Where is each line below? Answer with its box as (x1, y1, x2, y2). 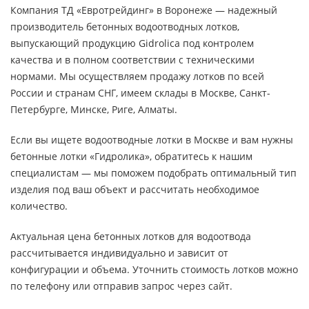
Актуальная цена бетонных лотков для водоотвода (10, 230, 251, 243)
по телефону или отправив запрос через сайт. (10, 279, 232, 292)
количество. (10, 199, 68, 212)
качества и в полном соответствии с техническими (10, 53, 255, 66)
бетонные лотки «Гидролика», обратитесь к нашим (10, 150, 252, 163)
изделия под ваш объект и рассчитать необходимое (10, 183, 259, 196)
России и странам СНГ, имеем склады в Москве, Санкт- (10, 86, 270, 99)
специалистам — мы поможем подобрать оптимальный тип (10, 166, 297, 179)
